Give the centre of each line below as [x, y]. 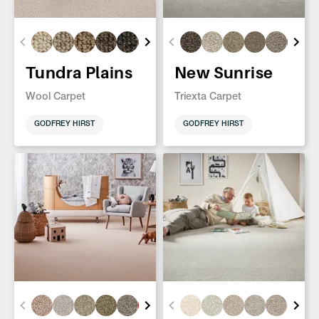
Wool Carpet [56, 98]
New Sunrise [224, 73]
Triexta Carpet [208, 98]
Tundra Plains [79, 73]
